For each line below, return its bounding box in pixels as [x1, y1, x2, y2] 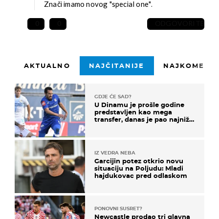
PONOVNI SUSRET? [94, 205, 142, 212]
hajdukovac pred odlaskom [94, 171, 187, 179]
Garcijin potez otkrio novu [94, 156, 183, 165]
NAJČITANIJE [88, 62, 145, 70]
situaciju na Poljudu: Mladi [94, 164, 183, 172]
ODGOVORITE [155, 20, 204, 28]
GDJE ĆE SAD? [94, 93, 131, 100]
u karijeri [94, 123, 125, 131]
